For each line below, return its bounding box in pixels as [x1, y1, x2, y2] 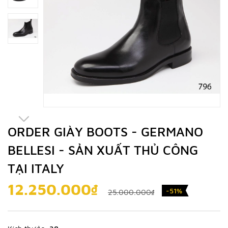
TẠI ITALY [8, 161, 64, 176]
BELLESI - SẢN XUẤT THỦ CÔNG [8, 142, 198, 157]
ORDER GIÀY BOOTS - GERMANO [8, 124, 203, 139]
